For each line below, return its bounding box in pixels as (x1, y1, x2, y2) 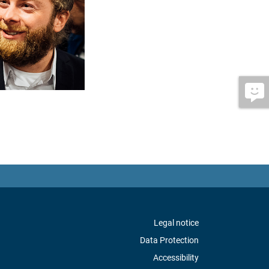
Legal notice (154, 218, 199, 228)
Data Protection (140, 235, 199, 246)
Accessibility (153, 253, 199, 263)
